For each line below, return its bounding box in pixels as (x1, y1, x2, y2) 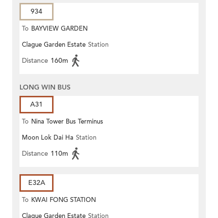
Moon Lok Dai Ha (22, 133, 73, 143)
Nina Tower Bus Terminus (31, 117, 103, 127)
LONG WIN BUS (19, 83, 71, 92)
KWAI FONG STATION (31, 196, 96, 205)
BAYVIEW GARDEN (31, 24, 88, 34)
